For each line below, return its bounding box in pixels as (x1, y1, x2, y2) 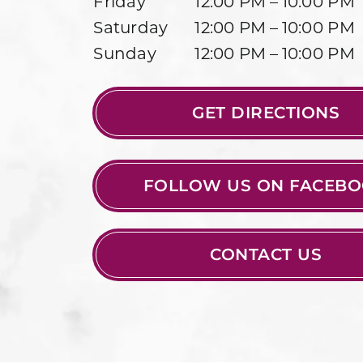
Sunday (93, 46, 157, 63)
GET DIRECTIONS (192, 102, 340, 122)
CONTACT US (210, 244, 322, 264)
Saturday (93, 20, 169, 37)
